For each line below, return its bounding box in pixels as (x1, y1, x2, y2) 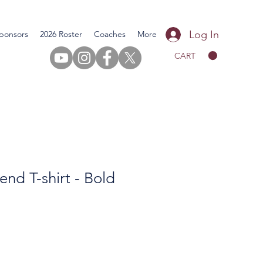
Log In (189, 28, 220, 41)
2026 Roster (40, 29, 82, 39)
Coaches (94, 29, 126, 39)
